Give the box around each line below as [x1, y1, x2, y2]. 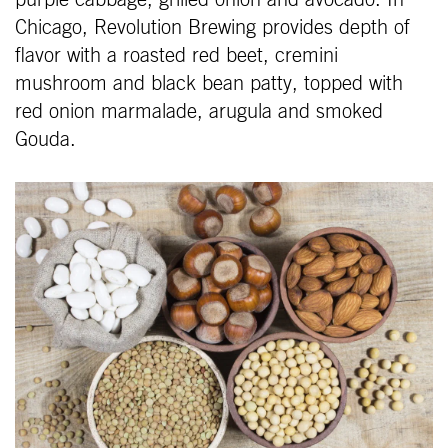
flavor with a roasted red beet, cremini [15, 46, 338, 67]
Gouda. [15, 130, 76, 151]
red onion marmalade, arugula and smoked [15, 102, 383, 123]
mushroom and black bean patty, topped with [15, 74, 403, 95]
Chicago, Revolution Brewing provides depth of [15, 18, 410, 39]
